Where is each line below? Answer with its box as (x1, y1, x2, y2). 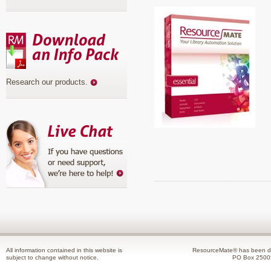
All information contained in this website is (6, 247, 122, 254)
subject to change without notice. (6, 254, 99, 261)
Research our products (6, 77, 85, 87)
